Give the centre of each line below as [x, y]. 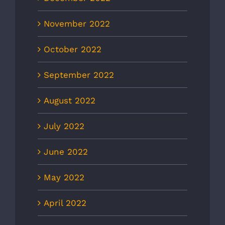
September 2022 [79, 75]
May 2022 [64, 178]
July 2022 [64, 126]
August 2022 [70, 101]
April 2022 [65, 203]
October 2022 [73, 49]
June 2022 [66, 152]
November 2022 [77, 24]
